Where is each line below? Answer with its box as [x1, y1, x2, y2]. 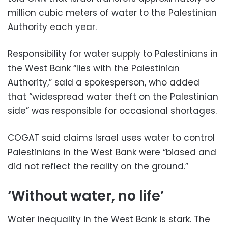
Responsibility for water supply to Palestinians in [8, 48, 218, 61]
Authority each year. [8, 21, 97, 34]
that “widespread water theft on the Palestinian [8, 91, 218, 103]
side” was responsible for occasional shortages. [8, 105, 217, 118]
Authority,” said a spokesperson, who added [8, 76, 199, 89]
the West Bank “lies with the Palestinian [8, 62, 180, 75]
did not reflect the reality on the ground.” [8, 160, 188, 173]
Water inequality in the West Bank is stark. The [8, 213, 210, 225]
